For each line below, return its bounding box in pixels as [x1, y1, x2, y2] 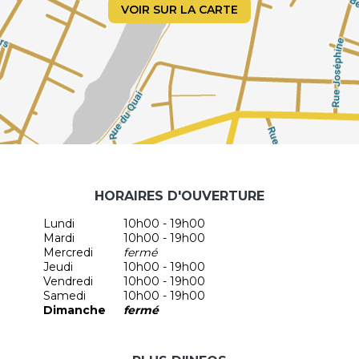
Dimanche [43, 303, 106, 317]
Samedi [43, 288, 86, 303]
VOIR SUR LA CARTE [121, 2, 238, 17]
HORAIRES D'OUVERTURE [95, 188, 264, 204]
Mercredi [43, 245, 93, 260]
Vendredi [43, 274, 93, 288]
